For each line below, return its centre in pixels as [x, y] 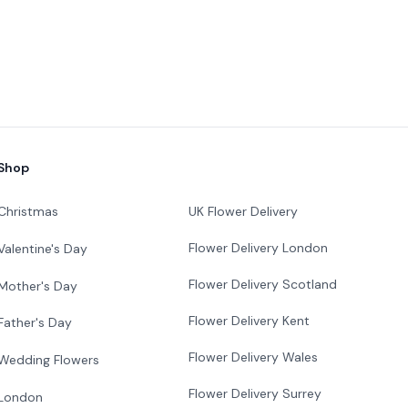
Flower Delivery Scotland [262, 284]
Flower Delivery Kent [249, 321]
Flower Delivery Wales [253, 357]
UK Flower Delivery [243, 211]
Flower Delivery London [258, 248]
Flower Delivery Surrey [255, 393]
